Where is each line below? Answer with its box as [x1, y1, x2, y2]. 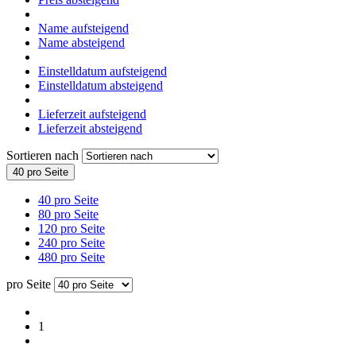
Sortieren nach [6, 148, 82, 162]
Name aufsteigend [38, 21, 129, 35]
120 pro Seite [38, 221, 105, 235]
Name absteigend [38, 35, 125, 49]
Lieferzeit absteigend [38, 121, 142, 135]
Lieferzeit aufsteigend [38, 106, 146, 121]
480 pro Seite [38, 250, 105, 264]
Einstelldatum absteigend [38, 78, 163, 92]
